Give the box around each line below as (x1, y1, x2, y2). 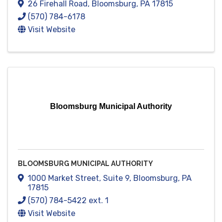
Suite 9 (103, 173, 129, 183)
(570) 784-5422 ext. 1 (28, 196, 109, 206)
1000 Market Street (28, 173, 99, 183)
